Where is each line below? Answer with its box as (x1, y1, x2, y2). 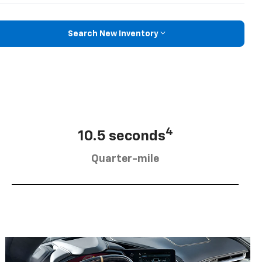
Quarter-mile (91, 153, 159, 164)
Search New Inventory (67, 29, 158, 38)
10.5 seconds (77, 129, 166, 143)
